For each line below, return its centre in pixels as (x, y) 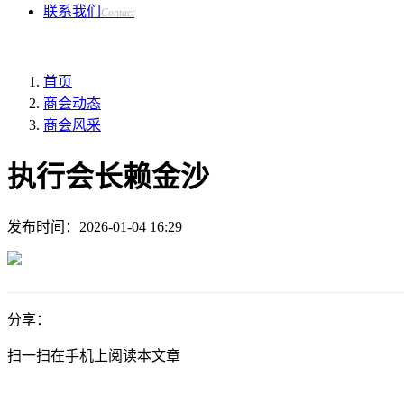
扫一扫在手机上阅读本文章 (94, 355)
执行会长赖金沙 (108, 177)
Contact (118, 13)
